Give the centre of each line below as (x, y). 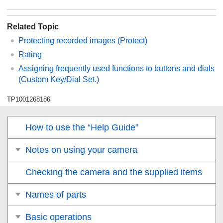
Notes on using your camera (81, 150)
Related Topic (33, 26)
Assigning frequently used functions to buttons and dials (116, 68)
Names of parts (56, 194)
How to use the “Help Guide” (82, 127)
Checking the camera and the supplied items (114, 172)
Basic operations (58, 217)
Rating (30, 54)
